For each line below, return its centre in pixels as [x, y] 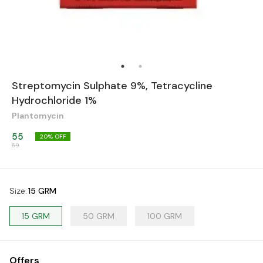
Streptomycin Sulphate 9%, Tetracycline [112, 85]
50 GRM [99, 216]
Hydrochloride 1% [54, 100]
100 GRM [165, 216]
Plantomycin [38, 115]
